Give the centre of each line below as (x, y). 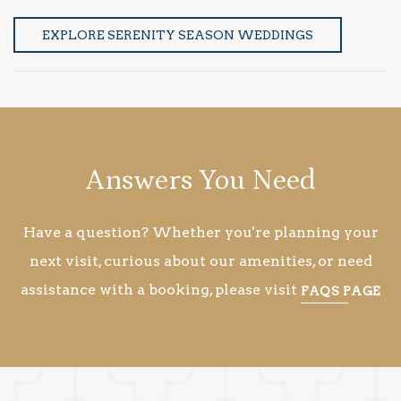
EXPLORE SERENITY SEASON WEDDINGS (178, 34)
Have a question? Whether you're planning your (200, 232)
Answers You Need (200, 180)
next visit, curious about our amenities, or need (200, 260)
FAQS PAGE (341, 290)
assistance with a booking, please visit (160, 289)
